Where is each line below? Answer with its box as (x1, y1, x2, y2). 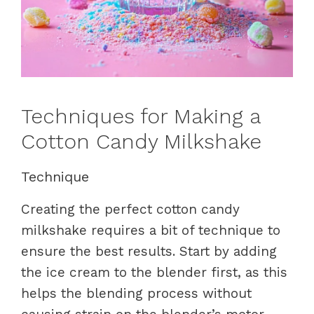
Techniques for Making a (21, 103, 260, 128)
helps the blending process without (21, 285, 252, 301)
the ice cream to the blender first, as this (21, 264, 287, 280)
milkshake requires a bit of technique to (21, 221, 280, 238)
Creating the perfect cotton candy (21, 200, 240, 217)
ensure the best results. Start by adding (21, 243, 277, 259)
